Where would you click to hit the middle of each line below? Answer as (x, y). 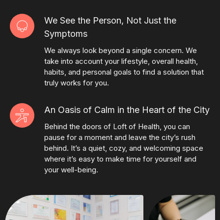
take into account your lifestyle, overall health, (121, 61)
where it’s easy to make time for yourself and (120, 159)
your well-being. (71, 169)
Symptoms (66, 33)
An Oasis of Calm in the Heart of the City (127, 110)
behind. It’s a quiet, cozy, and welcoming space (124, 148)
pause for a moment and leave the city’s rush (120, 137)
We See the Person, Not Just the (110, 20)
